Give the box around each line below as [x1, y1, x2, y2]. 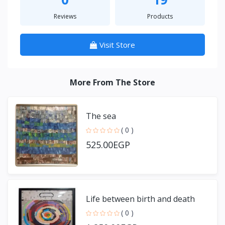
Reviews [54, 12, 76, 21]
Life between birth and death [86, 193, 195, 205]
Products [147, 12, 173, 21]
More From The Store [70, 76, 155, 88]
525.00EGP [86, 139, 130, 151]
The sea [86, 110, 116, 122]
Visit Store [99, 39, 135, 50]
